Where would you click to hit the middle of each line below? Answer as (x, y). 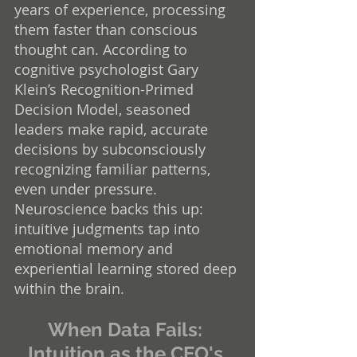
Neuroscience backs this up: (111, 208)
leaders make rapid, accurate (113, 129)
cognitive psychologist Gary (108, 69)
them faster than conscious (108, 29)
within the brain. (69, 288)
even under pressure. (88, 188)
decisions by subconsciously (112, 149)
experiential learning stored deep (127, 268)
